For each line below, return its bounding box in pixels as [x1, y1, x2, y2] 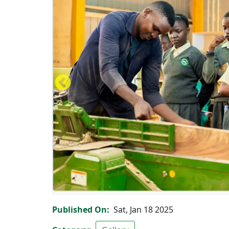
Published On [52, 203, 107, 215]
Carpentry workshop [52, 192, 132, 203]
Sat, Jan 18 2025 [113, 203, 173, 215]
